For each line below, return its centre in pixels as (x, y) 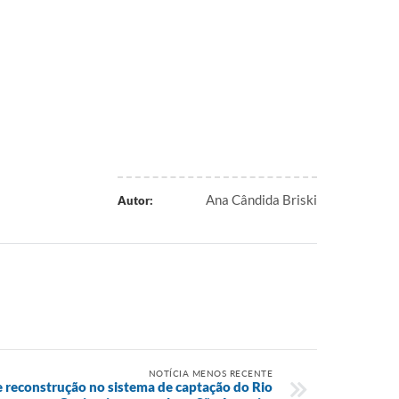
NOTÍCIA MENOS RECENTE (210, 373)
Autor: (135, 200)
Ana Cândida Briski (261, 199)
